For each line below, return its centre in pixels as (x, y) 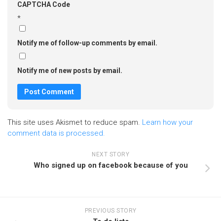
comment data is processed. (56, 133)
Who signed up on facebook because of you (110, 165)
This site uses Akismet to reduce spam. (75, 122)
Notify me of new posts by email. (70, 70)
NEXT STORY (110, 154)
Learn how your (167, 122)
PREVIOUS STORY (110, 210)
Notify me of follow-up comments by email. (87, 43)
